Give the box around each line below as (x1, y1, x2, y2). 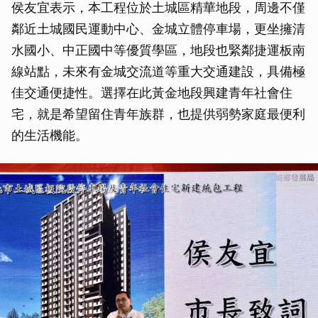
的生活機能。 (11, 128, 88, 143)
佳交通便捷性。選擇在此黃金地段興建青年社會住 (11, 85, 292, 101)
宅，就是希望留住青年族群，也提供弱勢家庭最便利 (11, 106, 305, 122)
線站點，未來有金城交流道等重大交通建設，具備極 (11, 64, 305, 79)
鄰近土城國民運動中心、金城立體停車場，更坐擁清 (11, 21, 305, 37)
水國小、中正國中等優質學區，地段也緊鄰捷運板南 (11, 43, 305, 58)
